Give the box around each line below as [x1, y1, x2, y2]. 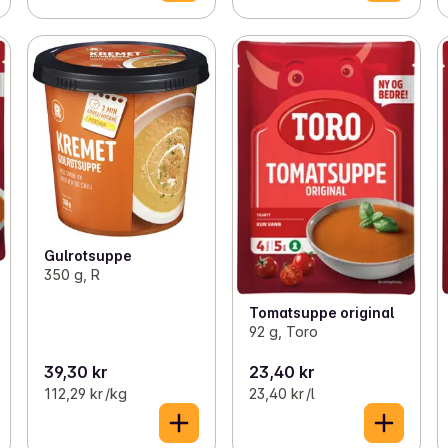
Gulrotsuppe [43, 246, 132, 264]
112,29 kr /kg [43, 384, 127, 402]
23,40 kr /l [248, 384, 314, 402]
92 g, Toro [248, 322, 318, 340]
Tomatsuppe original [248, 303, 394, 321]
